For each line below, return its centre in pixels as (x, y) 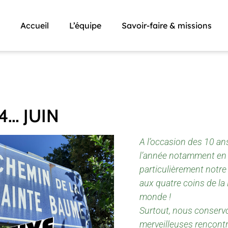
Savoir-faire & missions (166, 25)
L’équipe (85, 25)
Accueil (34, 25)
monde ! (155, 196)
